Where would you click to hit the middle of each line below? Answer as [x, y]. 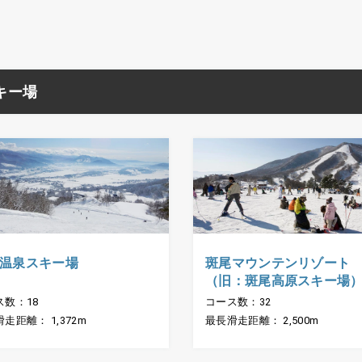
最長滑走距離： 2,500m [262, 321]
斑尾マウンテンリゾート [278, 263]
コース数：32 [238, 302]
